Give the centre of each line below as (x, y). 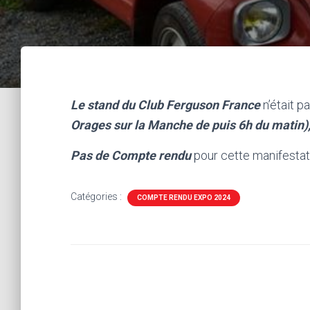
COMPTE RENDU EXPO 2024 (184, 198)
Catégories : (97, 197)
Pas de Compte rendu (131, 155)
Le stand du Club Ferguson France (167, 105)
